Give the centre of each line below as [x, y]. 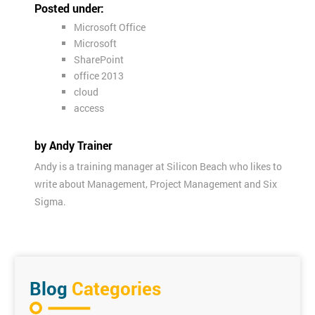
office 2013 [99, 75]
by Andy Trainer [73, 145]
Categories [116, 288]
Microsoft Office [110, 27]
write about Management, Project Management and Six [156, 184]
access [89, 108]
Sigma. [50, 201]
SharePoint [99, 59]
